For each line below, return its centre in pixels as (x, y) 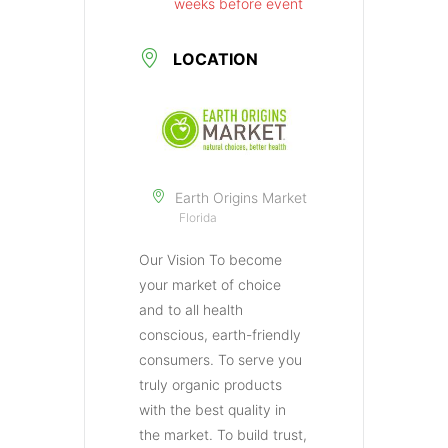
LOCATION (215, 59)
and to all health (191, 309)
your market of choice (210, 284)
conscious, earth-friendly (220, 334)
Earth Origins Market (241, 197)
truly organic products (210, 384)
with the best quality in (212, 409)
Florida (198, 217)
